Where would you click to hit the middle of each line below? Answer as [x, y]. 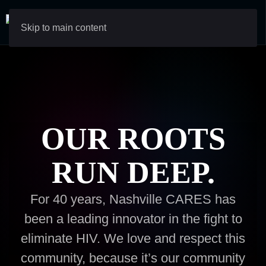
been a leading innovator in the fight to [133, 219]
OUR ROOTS [133, 139]
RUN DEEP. [133, 172]
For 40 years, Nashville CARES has [133, 199]
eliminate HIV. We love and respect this [133, 238]
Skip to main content [64, 28]
